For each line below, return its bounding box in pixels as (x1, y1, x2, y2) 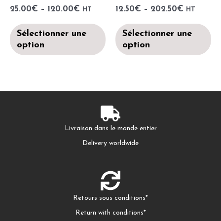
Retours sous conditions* (73, 194, 148, 202)
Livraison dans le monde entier (64, 125, 157, 133)
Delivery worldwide (82, 140, 139, 147)
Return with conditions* (75, 209, 146, 217)
